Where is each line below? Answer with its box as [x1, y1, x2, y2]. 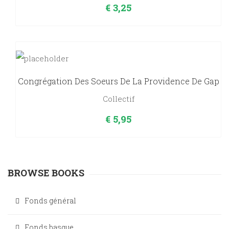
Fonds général [25, 196, 76, 206]
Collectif [102, 94, 134, 104]
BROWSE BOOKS [8, 167, 84, 179]
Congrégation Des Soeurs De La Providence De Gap [17, 76, 219, 87]
